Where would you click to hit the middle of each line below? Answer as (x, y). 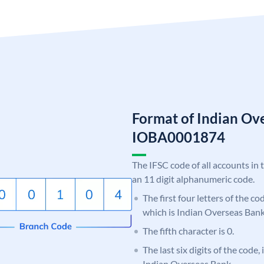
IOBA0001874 (179, 137)
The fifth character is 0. (188, 230)
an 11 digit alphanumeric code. (193, 179)
